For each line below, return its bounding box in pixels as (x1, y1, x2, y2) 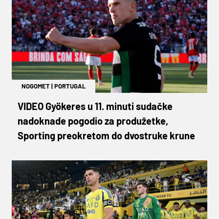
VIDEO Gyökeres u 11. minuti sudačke (18, 100, 173, 112)
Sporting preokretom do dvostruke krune (18, 129, 195, 141)
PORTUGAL (54, 82, 86, 90)
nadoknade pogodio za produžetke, (18, 114, 168, 127)
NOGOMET (22, 82, 50, 90)
